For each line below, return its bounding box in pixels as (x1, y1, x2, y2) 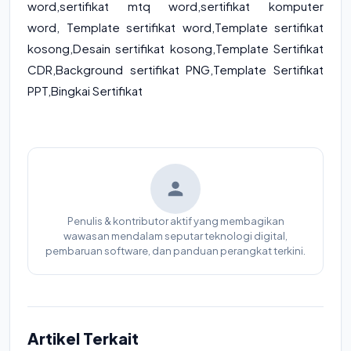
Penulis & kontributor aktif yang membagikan (67, 215, 284, 227)
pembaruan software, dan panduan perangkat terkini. (45, 244, 306, 257)
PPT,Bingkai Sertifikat (27, 83, 143, 98)
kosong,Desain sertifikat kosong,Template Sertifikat (27, 41, 324, 56)
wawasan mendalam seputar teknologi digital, (63, 230, 288, 242)
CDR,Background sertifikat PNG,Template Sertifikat (27, 62, 324, 77)
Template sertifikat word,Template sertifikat (66, 20, 324, 34)
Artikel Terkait (27, 328, 139, 348)
